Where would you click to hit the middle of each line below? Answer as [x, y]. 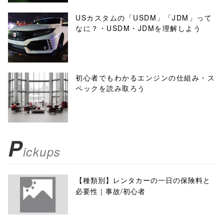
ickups [42, 151]
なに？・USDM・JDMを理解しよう [138, 28]
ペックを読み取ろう [110, 88]
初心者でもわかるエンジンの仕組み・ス [145, 77]
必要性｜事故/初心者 [110, 191]
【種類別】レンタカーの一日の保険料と [143, 180]
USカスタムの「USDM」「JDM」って [144, 17]
